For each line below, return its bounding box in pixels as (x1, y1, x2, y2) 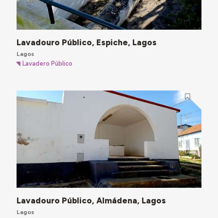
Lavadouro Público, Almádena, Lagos (16, 196, 166, 206)
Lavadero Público (22, 60, 73, 68)
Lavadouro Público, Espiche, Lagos (16, 37, 157, 47)
